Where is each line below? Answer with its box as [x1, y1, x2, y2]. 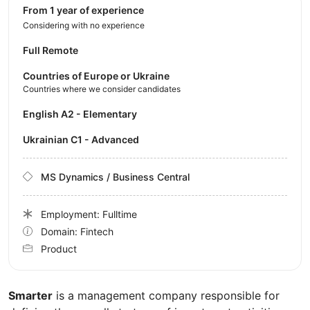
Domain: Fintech [41, 225, 113, 237]
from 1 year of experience [28, 3, 144, 16]
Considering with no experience [23, 19, 145, 30]
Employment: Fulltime [41, 208, 137, 220]
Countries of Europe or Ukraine [23, 69, 170, 82]
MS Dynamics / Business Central [41, 170, 190, 183]
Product [41, 242, 77, 255]
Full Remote [23, 44, 78, 56]
